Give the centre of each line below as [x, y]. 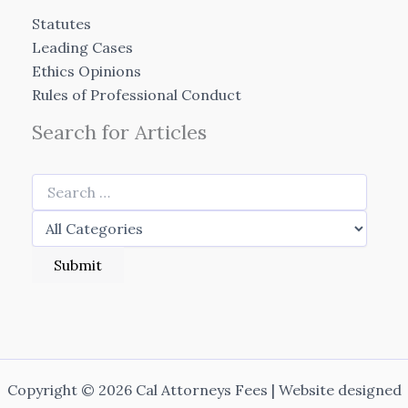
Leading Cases [82, 48]
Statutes [61, 24]
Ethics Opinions [87, 71]
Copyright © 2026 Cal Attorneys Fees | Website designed [204, 390]
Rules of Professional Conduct [137, 95]
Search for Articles [119, 133]
